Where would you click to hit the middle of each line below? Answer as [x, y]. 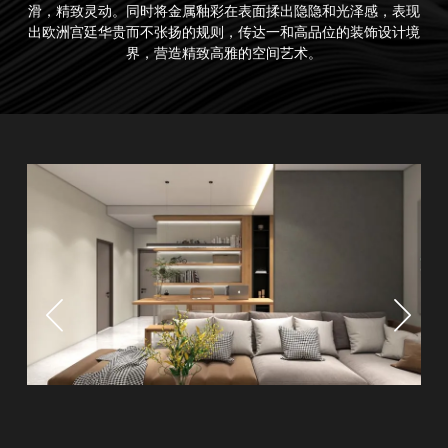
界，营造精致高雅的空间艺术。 [223, 52]
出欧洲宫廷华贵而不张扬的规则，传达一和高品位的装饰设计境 [223, 31]
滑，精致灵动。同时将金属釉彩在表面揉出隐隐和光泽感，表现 [223, 10]
